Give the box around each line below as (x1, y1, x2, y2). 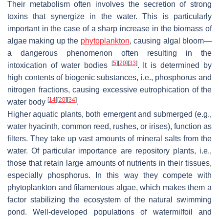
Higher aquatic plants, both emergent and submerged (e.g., (7, 110, 212, 119)
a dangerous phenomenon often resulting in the (7, 49, 212, 58)
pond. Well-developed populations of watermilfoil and (7, 208, 212, 217)
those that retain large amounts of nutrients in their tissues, (7, 159, 212, 168)
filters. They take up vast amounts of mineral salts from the (7, 134, 212, 143)
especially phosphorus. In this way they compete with (7, 171, 212, 180)
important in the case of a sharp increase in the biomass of (7, 24, 212, 33)
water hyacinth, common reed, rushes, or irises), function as (7, 122, 212, 131)
